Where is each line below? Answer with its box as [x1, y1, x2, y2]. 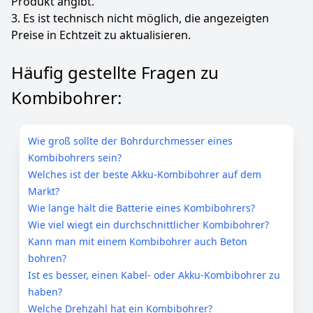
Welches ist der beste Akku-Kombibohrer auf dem [28, 168, 261, 181]
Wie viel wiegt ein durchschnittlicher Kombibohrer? [28, 218, 269, 231]
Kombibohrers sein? [28, 151, 122, 164]
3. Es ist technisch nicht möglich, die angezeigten [11, 10, 269, 26]
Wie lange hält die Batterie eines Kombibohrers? [28, 201, 255, 214]
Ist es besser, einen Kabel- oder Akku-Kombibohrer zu [28, 268, 280, 282]
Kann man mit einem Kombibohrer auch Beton [28, 235, 247, 248]
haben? [28, 285, 62, 298]
